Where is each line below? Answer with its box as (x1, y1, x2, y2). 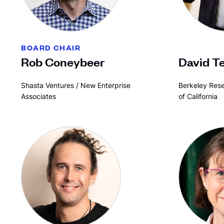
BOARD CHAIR (21, 42, 81, 52)
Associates (21, 92, 56, 100)
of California (178, 92, 217, 100)
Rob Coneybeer (21, 54, 104, 69)
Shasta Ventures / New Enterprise (21, 81, 130, 89)
